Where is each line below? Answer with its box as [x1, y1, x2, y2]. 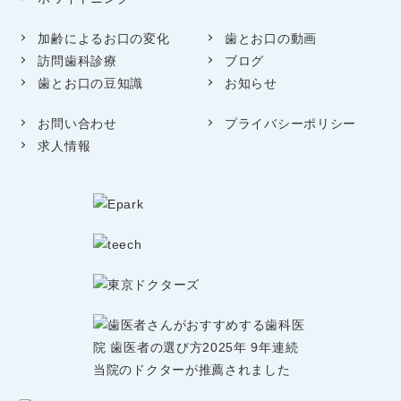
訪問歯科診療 [38, 54, 117, 68]
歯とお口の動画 [225, 31, 317, 46]
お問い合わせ [38, 116, 117, 131]
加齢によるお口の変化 [38, 31, 170, 46]
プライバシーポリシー [225, 116, 356, 131]
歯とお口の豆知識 [38, 76, 143, 90]
